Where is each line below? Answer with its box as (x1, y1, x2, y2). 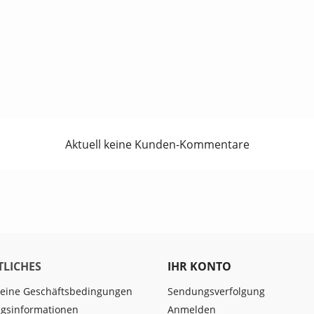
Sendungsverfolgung (168, 284, 265, 298)
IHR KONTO (168, 258, 231, 274)
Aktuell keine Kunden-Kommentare (64, 136, 250, 152)
